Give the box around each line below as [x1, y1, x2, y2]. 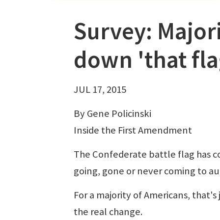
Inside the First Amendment [74, 123, 194, 137]
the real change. [74, 205, 142, 218]
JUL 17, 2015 [74, 82, 126, 96]
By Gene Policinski [74, 107, 151, 120]
